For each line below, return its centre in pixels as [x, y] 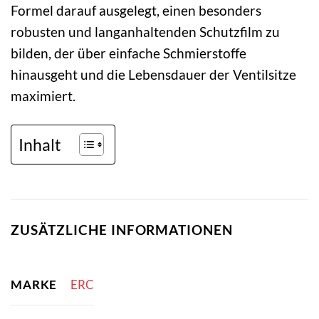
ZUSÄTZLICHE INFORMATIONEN [122, 229]
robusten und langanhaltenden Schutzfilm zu [145, 32]
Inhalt [40, 145]
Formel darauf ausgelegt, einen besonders [136, 11]
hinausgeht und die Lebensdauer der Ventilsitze [153, 75]
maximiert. [43, 96]
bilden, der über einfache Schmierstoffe [129, 53]
